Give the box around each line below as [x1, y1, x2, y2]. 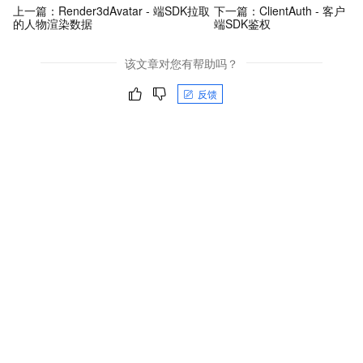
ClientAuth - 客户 [258, 2, 345, 19]
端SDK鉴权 [213, 15, 271, 32]
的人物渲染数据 [13, 15, 92, 32]
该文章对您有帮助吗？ [125, 54, 238, 71]
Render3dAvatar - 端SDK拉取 [58, 2, 210, 19]
